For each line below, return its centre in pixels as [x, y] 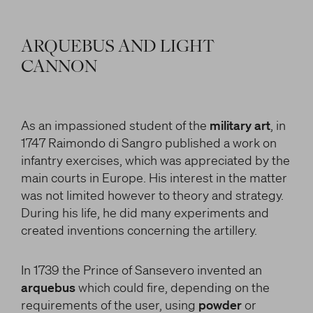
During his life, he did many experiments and [145, 212]
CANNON [59, 68]
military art [240, 125]
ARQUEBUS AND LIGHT [117, 48]
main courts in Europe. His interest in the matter [154, 177]
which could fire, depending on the [172, 287]
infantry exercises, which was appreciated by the [155, 160]
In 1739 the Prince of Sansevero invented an [141, 270]
